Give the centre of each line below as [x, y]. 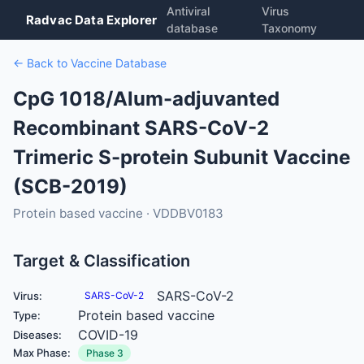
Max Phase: [42, 353]
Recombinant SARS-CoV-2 [141, 128]
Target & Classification [102, 261]
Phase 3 [104, 353]
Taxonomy [289, 28]
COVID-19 [108, 335]
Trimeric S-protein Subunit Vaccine [182, 157]
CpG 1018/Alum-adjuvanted [146, 99]
